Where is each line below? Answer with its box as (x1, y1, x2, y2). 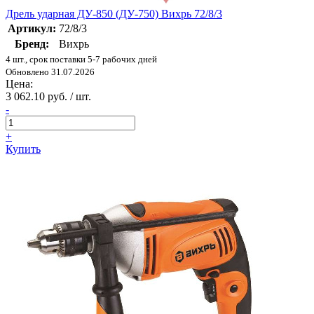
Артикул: (8, 22, 56, 35)
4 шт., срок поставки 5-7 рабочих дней (6, 54, 157, 65)
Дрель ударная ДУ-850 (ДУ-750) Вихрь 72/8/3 (6, 8, 222, 20)
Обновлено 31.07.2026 (6, 67, 95, 78)
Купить (6, 143, 41, 156)
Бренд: (15, 38, 49, 50)
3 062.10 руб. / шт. (6, 90, 91, 103)
